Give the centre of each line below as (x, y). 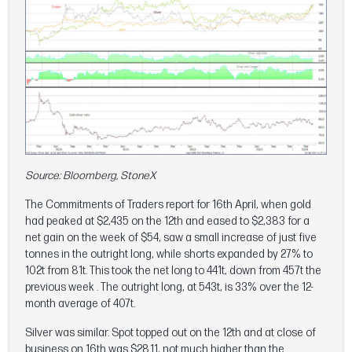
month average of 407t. (80, 303)
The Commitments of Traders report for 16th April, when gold (168, 204)
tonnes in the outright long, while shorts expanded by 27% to (169, 254)
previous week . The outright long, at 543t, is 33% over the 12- (169, 287)
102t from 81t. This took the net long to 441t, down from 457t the (173, 270)
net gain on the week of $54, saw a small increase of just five (171, 237)
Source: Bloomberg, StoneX (90, 175)
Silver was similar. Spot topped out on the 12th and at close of (170, 332)
